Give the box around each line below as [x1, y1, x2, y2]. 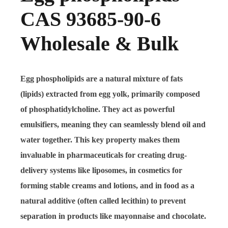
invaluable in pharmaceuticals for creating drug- [20, 150, 187, 159]
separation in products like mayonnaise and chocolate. [20, 211, 206, 220]
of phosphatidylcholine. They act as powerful [20, 104, 175, 113]
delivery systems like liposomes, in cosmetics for [20, 165, 182, 175]
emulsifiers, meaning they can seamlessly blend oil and [20, 120, 206, 129]
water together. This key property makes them [20, 135, 180, 144]
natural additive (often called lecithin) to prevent [20, 196, 186, 205]
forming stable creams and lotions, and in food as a [20, 181, 194, 190]
